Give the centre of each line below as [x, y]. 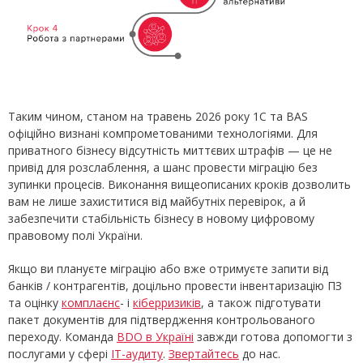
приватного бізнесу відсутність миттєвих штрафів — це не [170, 150]
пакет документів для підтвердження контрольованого [162, 319]
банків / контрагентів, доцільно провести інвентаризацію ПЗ [175, 285]
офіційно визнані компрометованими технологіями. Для [163, 133]
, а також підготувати [261, 302]
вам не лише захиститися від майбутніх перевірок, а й [157, 201]
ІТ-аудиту [137, 353]
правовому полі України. [75, 235]
